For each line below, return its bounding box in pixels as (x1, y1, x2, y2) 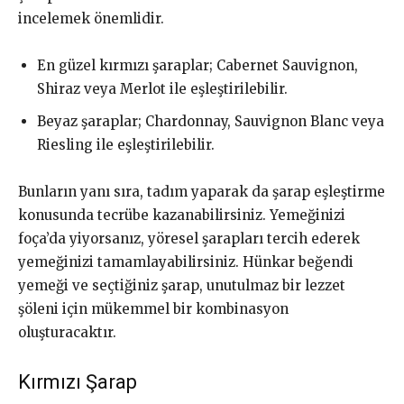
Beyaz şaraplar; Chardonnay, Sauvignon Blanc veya (37, 113, 384, 131)
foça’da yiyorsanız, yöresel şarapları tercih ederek (18, 230, 360, 248)
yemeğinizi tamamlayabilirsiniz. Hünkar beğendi (18, 253, 353, 271)
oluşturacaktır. (18, 324, 116, 342)
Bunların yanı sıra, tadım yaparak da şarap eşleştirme (18, 183, 385, 201)
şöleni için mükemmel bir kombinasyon (18, 300, 289, 318)
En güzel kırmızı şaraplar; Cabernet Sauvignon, (37, 57, 358, 75)
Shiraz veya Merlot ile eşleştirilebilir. (37, 80, 288, 98)
